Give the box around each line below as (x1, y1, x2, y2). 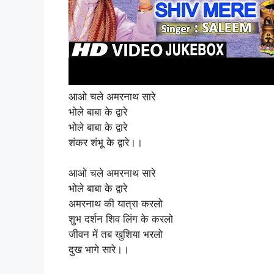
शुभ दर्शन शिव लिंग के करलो (68, 213, 173, 225)
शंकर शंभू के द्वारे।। (68, 136, 143, 149)
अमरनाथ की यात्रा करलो (68, 198, 163, 210)
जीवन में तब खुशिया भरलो (68, 228, 163, 240)
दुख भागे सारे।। (68, 243, 129, 256)
